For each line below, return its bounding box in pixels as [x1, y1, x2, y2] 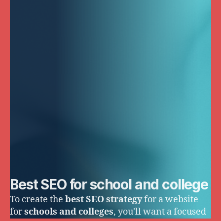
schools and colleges [24, 206, 113, 218]
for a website [142, 194, 198, 206]
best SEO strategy [65, 194, 142, 206]
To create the [10, 194, 65, 206]
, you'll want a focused [113, 206, 206, 218]
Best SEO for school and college [10, 176, 208, 193]
